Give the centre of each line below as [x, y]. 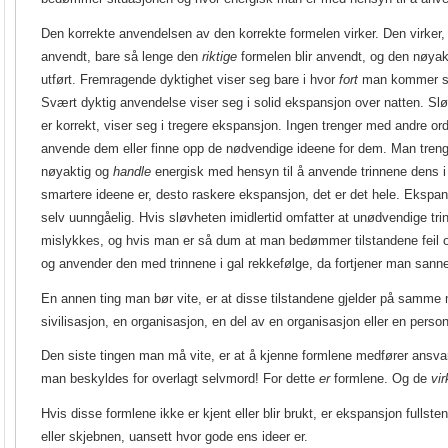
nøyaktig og [77, 171]
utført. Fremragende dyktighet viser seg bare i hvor [190, 79]
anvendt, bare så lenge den [121, 56]
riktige [219, 56]
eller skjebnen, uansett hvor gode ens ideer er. [174, 437]
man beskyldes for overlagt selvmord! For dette [180, 379]
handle [132, 171]
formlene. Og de [380, 379]
